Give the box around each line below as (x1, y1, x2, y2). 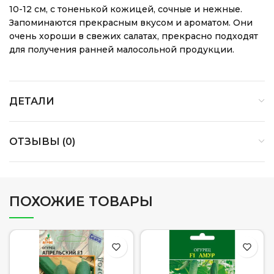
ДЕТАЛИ (9, 95, 54, 107)
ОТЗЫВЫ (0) (9, 136, 75, 147)
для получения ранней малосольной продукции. (9, 44, 234, 55)
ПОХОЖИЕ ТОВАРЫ (9, 193, 153, 210)
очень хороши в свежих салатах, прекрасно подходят (9, 31, 258, 42)
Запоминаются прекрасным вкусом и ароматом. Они (9, 17, 253, 28)
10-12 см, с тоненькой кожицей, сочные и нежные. (9, 4, 242, 15)
